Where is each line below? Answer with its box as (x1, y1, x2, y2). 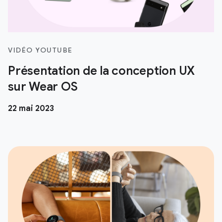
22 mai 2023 (8, 103, 54, 113)
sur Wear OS (8, 79, 78, 94)
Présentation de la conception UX (8, 63, 195, 78)
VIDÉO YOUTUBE (8, 45, 73, 55)
